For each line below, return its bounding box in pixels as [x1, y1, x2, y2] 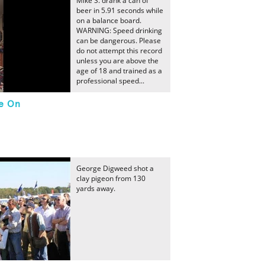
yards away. [76, 183, 115, 193]
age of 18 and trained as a [76, 66, 162, 76]
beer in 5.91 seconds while [76, 5, 163, 15]
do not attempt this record [76, 46, 162, 56]
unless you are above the [76, 56, 159, 66]
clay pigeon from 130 [76, 173, 146, 183]
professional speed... [76, 76, 144, 86]
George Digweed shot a [76, 163, 154, 173]
